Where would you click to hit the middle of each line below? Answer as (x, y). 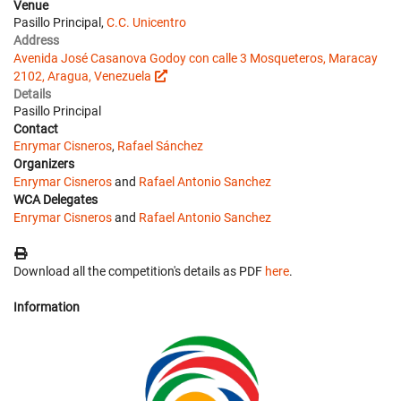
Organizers (44, 164)
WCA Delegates (55, 200)
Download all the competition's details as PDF (139, 271)
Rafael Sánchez (160, 146)
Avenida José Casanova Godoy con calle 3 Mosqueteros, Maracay (196, 58)
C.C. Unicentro (146, 22)
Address (36, 40)
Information (47, 307)
